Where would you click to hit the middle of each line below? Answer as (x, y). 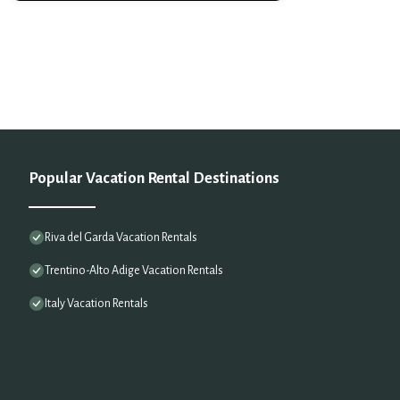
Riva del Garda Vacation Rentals (121, 238)
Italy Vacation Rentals (96, 304)
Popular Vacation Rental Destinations (154, 179)
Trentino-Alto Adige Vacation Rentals (134, 271)
